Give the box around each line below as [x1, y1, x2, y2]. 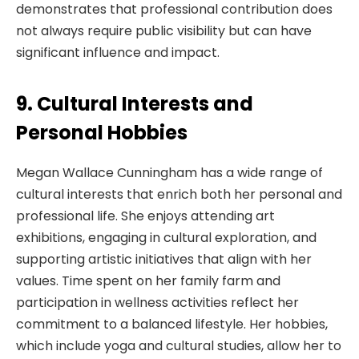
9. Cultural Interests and [16, 90, 253, 117]
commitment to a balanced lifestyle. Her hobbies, [16, 314, 328, 333]
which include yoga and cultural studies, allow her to [16, 336, 341, 355]
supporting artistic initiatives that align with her [16, 249, 312, 268]
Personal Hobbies [16, 119, 188, 146]
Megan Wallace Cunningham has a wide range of [16, 163, 323, 182]
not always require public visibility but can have [16, 22, 312, 41]
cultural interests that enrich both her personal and [16, 184, 342, 204]
